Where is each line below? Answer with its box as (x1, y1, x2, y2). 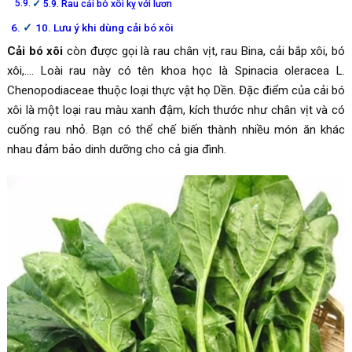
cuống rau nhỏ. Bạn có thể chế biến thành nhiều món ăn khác (6, 122, 346, 137)
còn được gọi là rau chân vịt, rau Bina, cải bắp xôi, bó (63, 43, 346, 58)
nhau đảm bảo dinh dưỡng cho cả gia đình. (6, 141, 226, 156)
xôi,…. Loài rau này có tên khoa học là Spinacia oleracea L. (6, 63, 346, 78)
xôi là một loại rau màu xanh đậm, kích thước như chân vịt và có (6, 102, 346, 117)
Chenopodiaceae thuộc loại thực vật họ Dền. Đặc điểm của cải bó (6, 82, 346, 97)
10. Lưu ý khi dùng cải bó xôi (35, 20, 174, 34)
